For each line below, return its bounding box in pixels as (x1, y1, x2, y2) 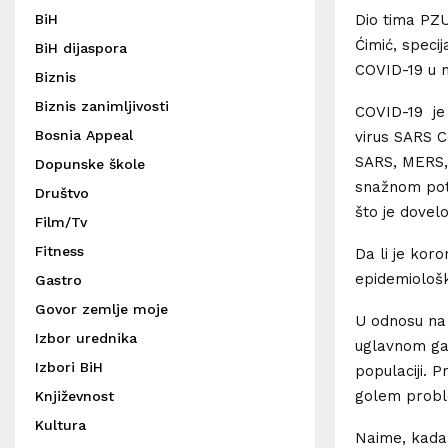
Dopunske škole (35, 156, 145, 172)
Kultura (35, 417, 86, 433)
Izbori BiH (35, 359, 103, 375)
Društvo (35, 185, 89, 201)
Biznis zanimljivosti (35, 98, 169, 114)
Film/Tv (35, 214, 87, 230)
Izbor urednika (35, 330, 137, 346)
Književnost (35, 388, 114, 404)
